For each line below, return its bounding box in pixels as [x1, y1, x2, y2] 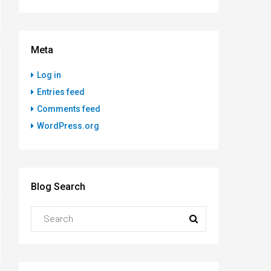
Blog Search [31, 180, 85, 192]
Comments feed [37, 103, 100, 114]
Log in [37, 70, 61, 80]
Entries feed [37, 87, 85, 97]
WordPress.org [37, 120, 99, 131]
